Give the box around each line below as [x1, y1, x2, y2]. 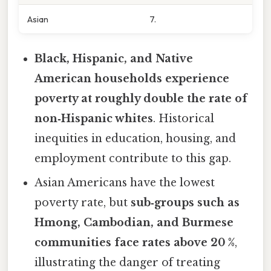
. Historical [153, 112, 215, 126]
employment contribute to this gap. [34, 152, 232, 166]
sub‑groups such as [131, 196, 240, 210]
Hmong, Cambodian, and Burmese [34, 216, 234, 230]
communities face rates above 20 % [34, 236, 235, 250]
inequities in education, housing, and [34, 132, 237, 146]
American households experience [34, 72, 230, 86]
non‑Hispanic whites [34, 112, 154, 126]
